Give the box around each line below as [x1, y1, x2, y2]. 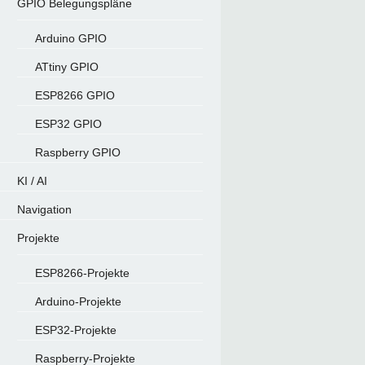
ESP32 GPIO [34, 117, 102, 130]
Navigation [16, 203, 72, 216]
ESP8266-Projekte [34, 266, 130, 279]
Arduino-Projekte [34, 295, 121, 308]
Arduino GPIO [34, 32, 107, 45]
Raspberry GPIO [34, 146, 121, 159]
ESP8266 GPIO [34, 89, 115, 102]
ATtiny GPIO [34, 60, 99, 73]
